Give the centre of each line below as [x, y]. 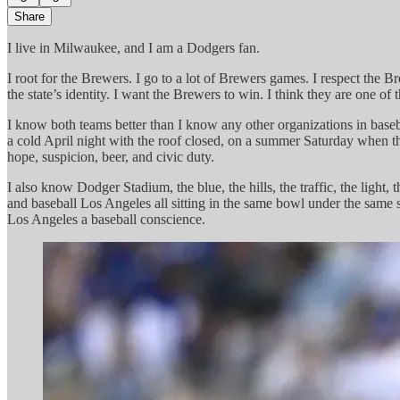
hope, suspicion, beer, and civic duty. [111, 156]
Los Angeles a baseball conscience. [106, 219]
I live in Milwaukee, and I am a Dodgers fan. [133, 47]
